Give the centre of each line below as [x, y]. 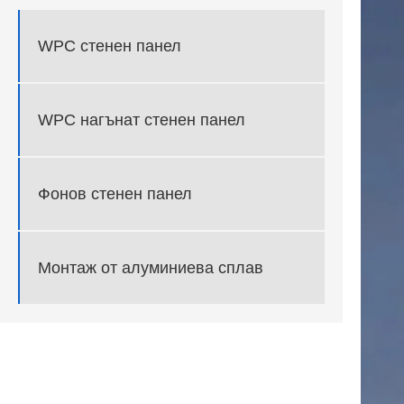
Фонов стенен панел [115, 193]
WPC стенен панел [110, 46]
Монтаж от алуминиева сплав [151, 267]
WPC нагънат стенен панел [142, 119]
